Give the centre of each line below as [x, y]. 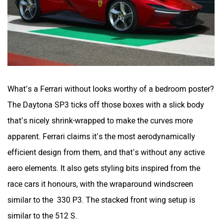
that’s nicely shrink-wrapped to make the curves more [100, 120]
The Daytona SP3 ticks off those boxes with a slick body [106, 105]
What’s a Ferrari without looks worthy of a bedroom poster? [111, 89]
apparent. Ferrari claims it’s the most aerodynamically [101, 136]
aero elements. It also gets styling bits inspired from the [104, 168]
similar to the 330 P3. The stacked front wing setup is [101, 200]
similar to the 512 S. [43, 216]
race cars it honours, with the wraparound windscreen [100, 184]
